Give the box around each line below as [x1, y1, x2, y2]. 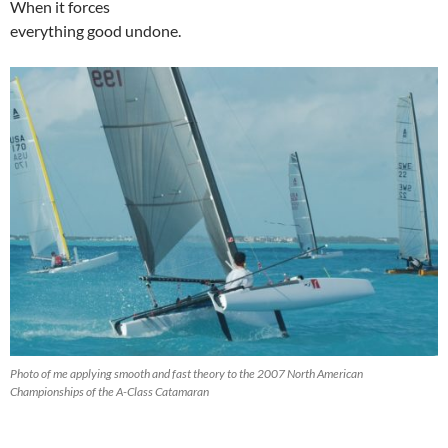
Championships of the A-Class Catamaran [10, 383, 209, 399]
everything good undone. [10, 21, 181, 41]
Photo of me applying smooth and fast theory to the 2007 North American [10, 365, 363, 381]
